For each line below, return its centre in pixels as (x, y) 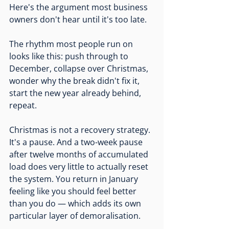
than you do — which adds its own (76, 204)
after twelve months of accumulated (80, 155)
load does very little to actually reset (80, 167)
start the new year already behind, (76, 93)
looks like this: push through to (70, 56)
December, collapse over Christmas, (80, 69)
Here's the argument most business (79, 7)
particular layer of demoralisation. (75, 216)
